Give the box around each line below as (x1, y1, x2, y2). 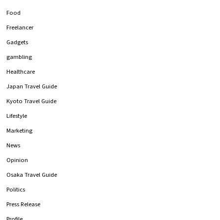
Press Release (6, 199, 41, 209)
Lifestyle (6, 111, 27, 120)
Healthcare (6, 67, 35, 76)
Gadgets (6, 37, 28, 47)
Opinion (6, 155, 28, 165)
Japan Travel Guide (6, 82, 57, 91)
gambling (6, 52, 32, 61)
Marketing (6, 126, 33, 135)
